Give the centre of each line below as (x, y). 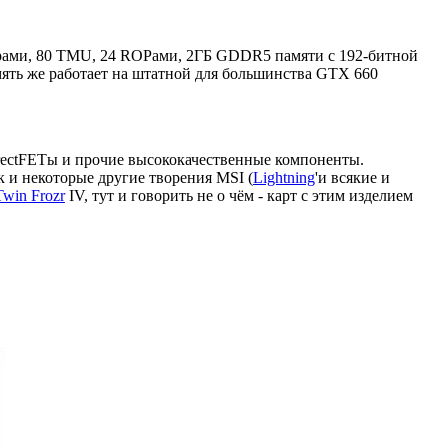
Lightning (283, 177)
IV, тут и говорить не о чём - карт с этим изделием (238, 195)
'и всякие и (352, 177)
